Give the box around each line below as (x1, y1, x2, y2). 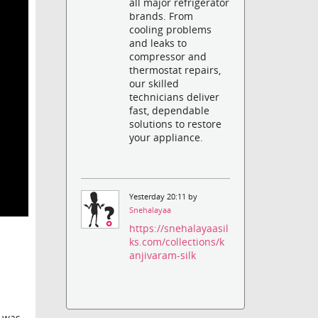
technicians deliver (129, 89, 220, 104)
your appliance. (129, 130, 204, 144)
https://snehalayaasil (129, 221, 229, 236)
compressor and (129, 49, 207, 63)
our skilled (129, 76, 180, 90)
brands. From (129, 9, 194, 23)
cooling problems (129, 22, 212, 36)
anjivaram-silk (129, 248, 197, 263)
